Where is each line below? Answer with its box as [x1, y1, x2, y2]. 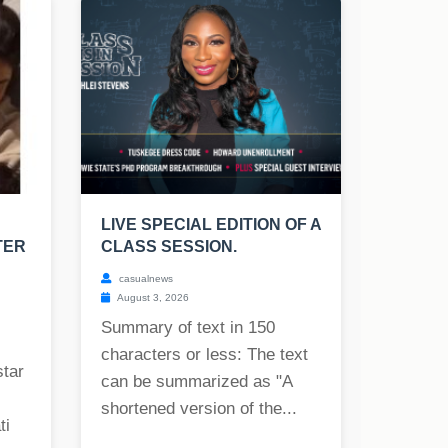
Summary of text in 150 [101, 318, 275, 338]
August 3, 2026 [115, 292, 189, 304]
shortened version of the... [101, 399, 297, 419]
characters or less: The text [101, 345, 308, 365]
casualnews [116, 273, 173, 285]
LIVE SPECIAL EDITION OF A [101, 216, 321, 234]
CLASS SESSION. [101, 238, 237, 256]
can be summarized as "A [101, 372, 292, 392]
